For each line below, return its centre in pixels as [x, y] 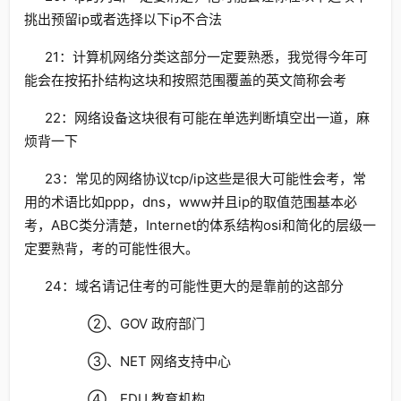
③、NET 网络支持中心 [137, 361]
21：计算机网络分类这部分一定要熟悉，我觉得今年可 [206, 57]
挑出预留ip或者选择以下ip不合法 [123, 19]
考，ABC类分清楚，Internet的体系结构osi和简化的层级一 [200, 225]
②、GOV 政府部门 [124, 324]
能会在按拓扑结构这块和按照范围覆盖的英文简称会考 [185, 80]
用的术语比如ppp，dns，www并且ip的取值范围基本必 [191, 202]
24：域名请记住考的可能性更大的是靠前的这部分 [194, 286]
